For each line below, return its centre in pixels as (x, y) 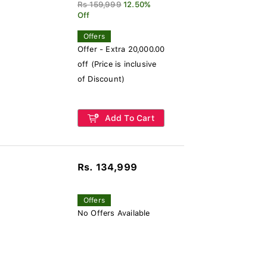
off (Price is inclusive (117, 64)
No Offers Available (114, 213)
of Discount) (101, 79)
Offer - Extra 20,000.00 (121, 49)
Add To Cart (128, 118)
